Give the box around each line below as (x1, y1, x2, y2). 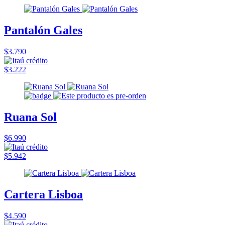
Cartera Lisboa (4, 188, 83, 201)
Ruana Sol (4, 110, 57, 124)
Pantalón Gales (4, 23, 82, 37)
